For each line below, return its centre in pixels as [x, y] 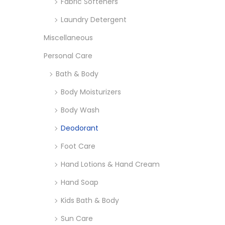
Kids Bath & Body [90, 200]
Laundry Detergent [94, 19]
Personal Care [68, 55]
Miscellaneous [68, 37]
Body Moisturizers [91, 92]
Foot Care [78, 146]
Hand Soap [80, 182]
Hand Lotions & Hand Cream [110, 164]
